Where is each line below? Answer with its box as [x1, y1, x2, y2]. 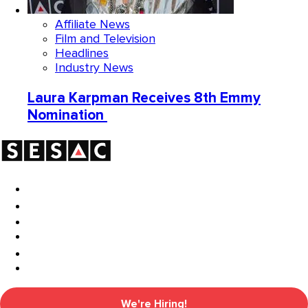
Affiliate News [55, 17, 130, 32]
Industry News [55, 60, 133, 76]
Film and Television [55, 32, 155, 47]
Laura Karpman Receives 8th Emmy [27, 89, 261, 107]
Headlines [55, 46, 109, 61]
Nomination [27, 107, 107, 124]
